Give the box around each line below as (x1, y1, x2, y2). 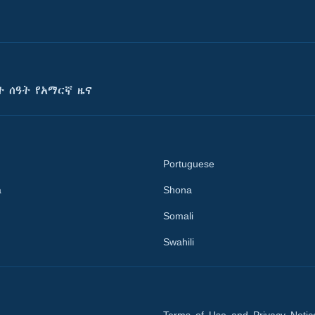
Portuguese (163, 157, 214, 171)
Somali (163, 210, 193, 223)
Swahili (163, 236, 194, 249)
